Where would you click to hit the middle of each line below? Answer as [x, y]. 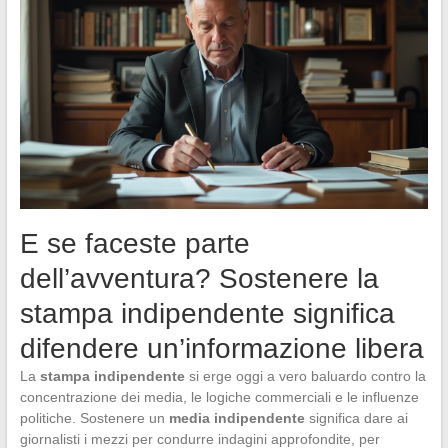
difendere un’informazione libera [221, 349]
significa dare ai [356, 418]
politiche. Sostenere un [94, 418]
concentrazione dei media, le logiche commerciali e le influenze [219, 397]
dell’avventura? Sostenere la [199, 279]
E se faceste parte [134, 244]
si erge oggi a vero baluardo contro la [305, 376]
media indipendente [236, 418]
